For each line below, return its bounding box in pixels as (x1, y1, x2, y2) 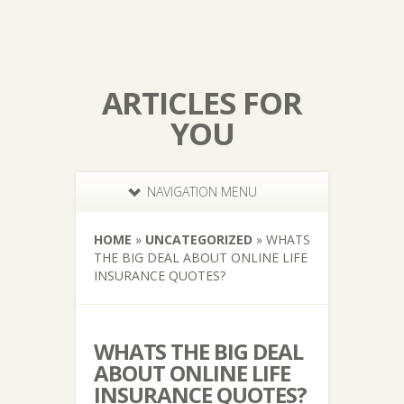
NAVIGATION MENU (147, 183, 257, 200)
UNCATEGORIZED (145, 231, 252, 248)
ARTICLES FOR (102, 82, 302, 124)
